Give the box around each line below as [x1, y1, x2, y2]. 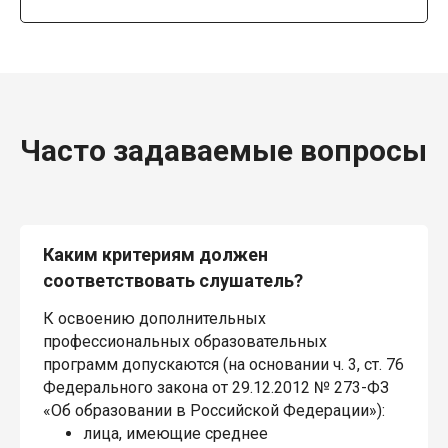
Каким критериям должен [43, 244, 268, 266]
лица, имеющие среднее [83, 424, 268, 444]
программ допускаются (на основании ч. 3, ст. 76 [43, 355, 404, 375]
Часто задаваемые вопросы [20, 133, 427, 169]
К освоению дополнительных [43, 309, 266, 329]
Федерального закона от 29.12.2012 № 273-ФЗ [43, 378, 389, 398]
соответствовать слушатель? [43, 270, 303, 292]
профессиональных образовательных [43, 332, 327, 352]
